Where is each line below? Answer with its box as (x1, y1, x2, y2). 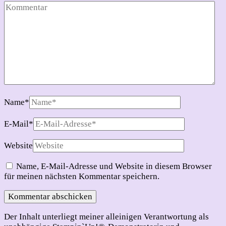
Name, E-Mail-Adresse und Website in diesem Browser (16, 161, 212, 172)
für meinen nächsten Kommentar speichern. (4, 172, 159, 182)
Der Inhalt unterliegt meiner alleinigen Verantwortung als (4, 212, 209, 222)
